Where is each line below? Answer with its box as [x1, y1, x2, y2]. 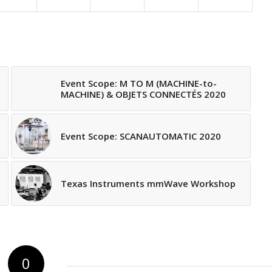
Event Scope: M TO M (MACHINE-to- [60, 77, 217, 90]
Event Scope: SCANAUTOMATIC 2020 [60, 130, 221, 143]
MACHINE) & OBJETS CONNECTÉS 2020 [60, 88, 226, 101]
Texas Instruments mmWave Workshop [60, 177, 236, 190]
